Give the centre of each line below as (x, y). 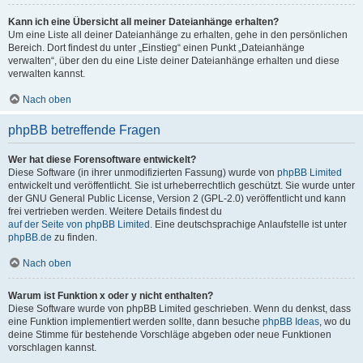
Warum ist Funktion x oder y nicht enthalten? (111, 296)
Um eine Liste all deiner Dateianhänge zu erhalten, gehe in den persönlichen (178, 35)
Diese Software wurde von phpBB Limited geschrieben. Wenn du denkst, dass (179, 309)
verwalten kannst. (47, 74)
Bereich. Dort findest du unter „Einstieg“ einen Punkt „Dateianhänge (156, 48)
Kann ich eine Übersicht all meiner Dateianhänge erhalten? (143, 22)
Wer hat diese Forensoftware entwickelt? (102, 160)
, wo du (335, 322)
